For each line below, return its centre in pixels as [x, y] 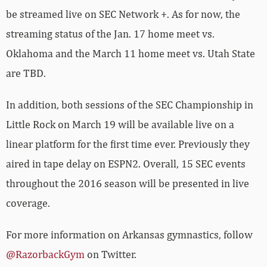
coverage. [28, 179]
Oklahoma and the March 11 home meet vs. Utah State [131, 30]
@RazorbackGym [45, 231]
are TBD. [26, 49]
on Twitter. [111, 231]
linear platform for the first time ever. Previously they [128, 120]
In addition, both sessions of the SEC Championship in [130, 81]
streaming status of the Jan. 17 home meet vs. [110, 10]
